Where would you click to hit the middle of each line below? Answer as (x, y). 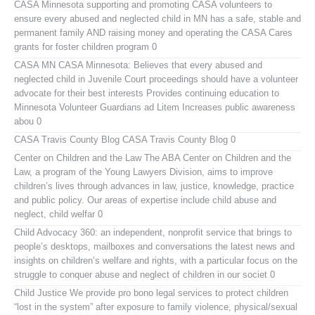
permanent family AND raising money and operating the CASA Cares (153, 32)
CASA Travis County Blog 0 (178, 139)
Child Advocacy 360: (56, 232)
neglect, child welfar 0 (58, 214)
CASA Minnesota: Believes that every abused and (159, 65)
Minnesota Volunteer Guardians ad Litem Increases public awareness (155, 107)
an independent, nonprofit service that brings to (195, 232)
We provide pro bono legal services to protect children (178, 292)
